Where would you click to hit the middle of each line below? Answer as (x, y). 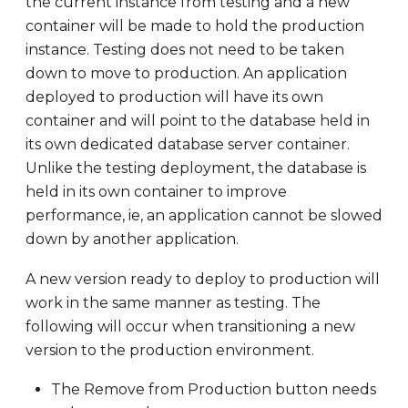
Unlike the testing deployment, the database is (196, 168)
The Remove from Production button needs (214, 390)
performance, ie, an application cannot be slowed (204, 216)
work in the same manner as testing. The (173, 302)
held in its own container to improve (156, 192)
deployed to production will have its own (174, 97)
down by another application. (132, 240)
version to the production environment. (170, 350)
